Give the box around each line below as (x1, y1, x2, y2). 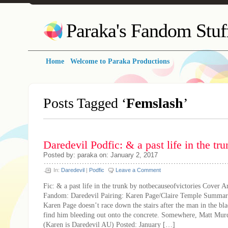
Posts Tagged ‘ (43, 95, 126, 111)
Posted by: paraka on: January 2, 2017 (43, 151, 158, 159)
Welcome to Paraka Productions (70, 58, 169, 65)
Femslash (126, 95, 183, 111)
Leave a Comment (116, 167, 161, 173)
